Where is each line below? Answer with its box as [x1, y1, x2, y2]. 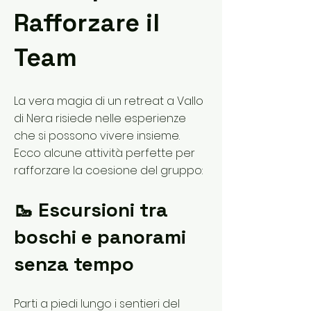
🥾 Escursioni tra [14, 197, 168, 222]
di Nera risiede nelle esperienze [14, 110, 186, 126]
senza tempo [14, 251, 134, 276]
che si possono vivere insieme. [14, 128, 180, 144]
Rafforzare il [14, 7, 160, 39]
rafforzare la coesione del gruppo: [14, 162, 203, 178]
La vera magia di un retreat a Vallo [14, 93, 203, 109]
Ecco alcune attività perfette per [14, 145, 195, 161]
